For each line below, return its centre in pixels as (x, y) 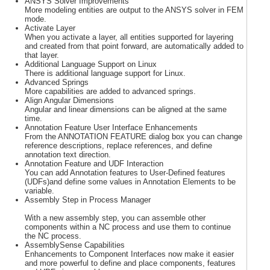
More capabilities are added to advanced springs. (110, 91)
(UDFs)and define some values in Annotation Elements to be (130, 181)
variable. (39, 190)
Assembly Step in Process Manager (88, 199)
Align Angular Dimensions (69, 100)
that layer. (42, 55)
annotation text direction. (68, 154)
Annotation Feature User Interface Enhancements (111, 127)
